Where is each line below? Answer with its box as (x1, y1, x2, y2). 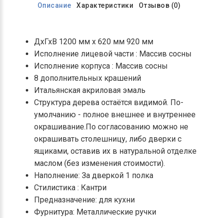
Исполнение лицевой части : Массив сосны (34, 49, 192, 58)
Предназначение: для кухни (34, 195, 135, 204)
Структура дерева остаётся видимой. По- (34, 98, 183, 107)
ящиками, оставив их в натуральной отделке (34, 146, 197, 156)
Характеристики (76, 1, 134, 9)
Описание (37, 1, 72, 9)
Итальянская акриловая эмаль (34, 86, 145, 95)
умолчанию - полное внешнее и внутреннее (34, 110, 196, 119)
